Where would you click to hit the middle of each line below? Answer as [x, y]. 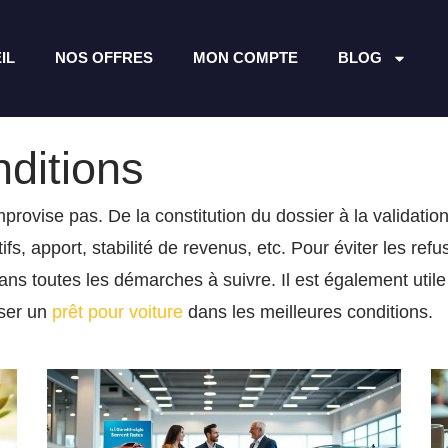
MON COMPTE [245, 58]
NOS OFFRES [103, 58]
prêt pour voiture [117, 311]
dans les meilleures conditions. [308, 311]
